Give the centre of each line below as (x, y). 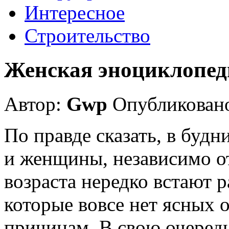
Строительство (87, 36)
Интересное (75, 13)
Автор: (35, 104)
